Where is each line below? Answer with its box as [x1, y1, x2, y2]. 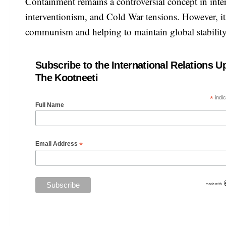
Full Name [35, 101, 64, 109]
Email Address [35, 140, 79, 147]
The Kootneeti [35, 72, 98, 84]
